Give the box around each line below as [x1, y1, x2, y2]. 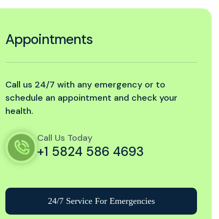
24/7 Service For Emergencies [47, 196, 155, 206]
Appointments [5, 30, 93, 48]
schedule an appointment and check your [5, 92, 178, 104]
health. [5, 105, 34, 117]
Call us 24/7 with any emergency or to [5, 79, 166, 90]
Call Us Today [37, 132, 93, 144]
